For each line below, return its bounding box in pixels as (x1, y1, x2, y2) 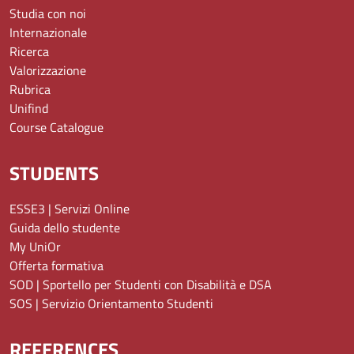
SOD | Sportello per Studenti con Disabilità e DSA (9, 275, 272, 295)
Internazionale (9, 23, 87, 43)
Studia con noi (9, 4, 86, 24)
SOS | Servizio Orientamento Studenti (9, 294, 213, 314)
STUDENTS (9, 159, 99, 188)
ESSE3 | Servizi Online (9, 199, 130, 219)
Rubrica (9, 80, 51, 100)
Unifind (9, 99, 48, 119)
